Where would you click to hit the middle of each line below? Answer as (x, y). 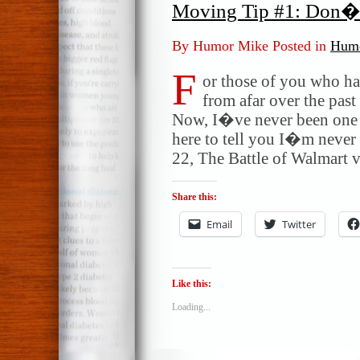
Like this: (192, 284)
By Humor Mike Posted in (251, 46)
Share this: (194, 196)
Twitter (299, 224)
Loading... (191, 307)
